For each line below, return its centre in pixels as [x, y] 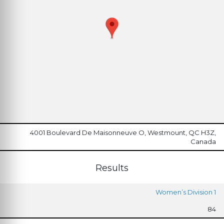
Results [112, 168]
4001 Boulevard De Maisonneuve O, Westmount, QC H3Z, [123, 132]
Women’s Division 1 [186, 192]
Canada [203, 141]
